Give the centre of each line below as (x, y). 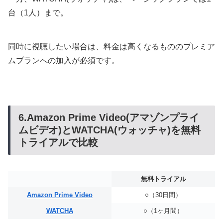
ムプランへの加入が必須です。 (64, 61)
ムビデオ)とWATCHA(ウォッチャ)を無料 (110, 130)
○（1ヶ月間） (163, 211)
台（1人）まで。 (38, 13)
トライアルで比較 (58, 143)
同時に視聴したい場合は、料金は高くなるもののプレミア (111, 47)
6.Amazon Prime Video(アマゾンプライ (109, 118)
